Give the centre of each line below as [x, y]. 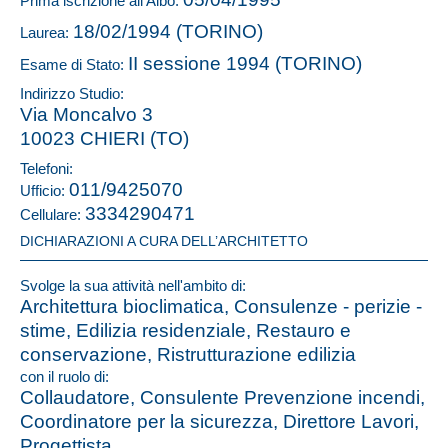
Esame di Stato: [74, 64]
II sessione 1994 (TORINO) [245, 63]
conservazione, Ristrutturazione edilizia [188, 354]
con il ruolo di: [64, 376]
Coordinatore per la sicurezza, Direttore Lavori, [219, 421]
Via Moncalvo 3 [86, 114]
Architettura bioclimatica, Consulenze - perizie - [221, 306]
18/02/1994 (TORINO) [168, 31]
